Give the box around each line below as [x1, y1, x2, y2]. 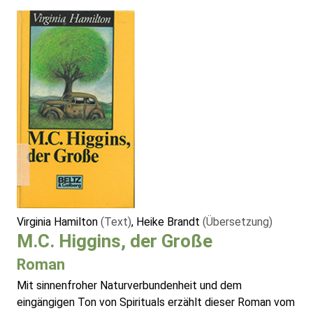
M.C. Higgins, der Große [17, 231, 212, 252]
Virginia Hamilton [17, 215, 101, 229]
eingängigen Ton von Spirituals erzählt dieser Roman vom [17, 296, 295, 310]
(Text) [101, 215, 131, 229]
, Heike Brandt [131, 215, 203, 229]
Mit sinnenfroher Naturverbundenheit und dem [17, 279, 242, 293]
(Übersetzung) [203, 215, 272, 229]
